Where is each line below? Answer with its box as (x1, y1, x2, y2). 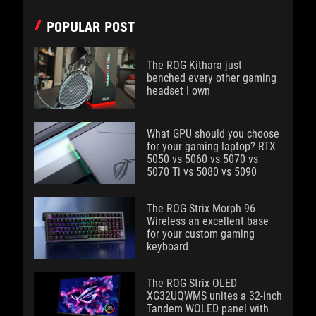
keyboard (147, 239, 188, 253)
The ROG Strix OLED (147, 276, 237, 290)
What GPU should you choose (147, 126, 279, 140)
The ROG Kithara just (147, 58, 242, 72)
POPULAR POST (47, 18, 135, 35)
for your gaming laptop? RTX (147, 139, 276, 153)
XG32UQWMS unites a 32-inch (147, 288, 282, 303)
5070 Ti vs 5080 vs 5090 (147, 164, 257, 178)
